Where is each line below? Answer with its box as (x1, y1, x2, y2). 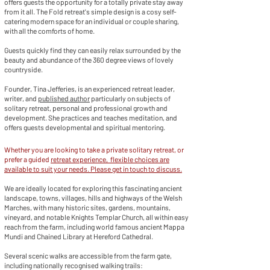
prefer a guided (4, 155, 51, 163)
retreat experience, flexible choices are (51, 155, 169, 163)
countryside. (4, 65, 43, 74)
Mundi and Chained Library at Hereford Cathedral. (4, 232, 153, 240)
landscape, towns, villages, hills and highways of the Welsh (4, 193, 182, 202)
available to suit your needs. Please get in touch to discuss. (4, 165, 182, 173)
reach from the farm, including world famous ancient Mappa (4, 222, 184, 231)
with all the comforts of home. (4, 27, 95, 35)
